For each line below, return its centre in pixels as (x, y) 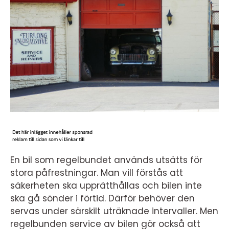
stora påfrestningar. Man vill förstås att (97, 173)
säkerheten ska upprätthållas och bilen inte (106, 186)
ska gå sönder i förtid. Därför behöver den (102, 198)
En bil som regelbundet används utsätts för (106, 160)
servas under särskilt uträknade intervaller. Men (114, 211)
